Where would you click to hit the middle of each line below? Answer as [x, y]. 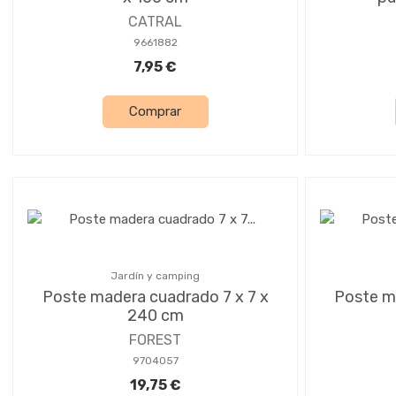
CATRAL [155, 21]
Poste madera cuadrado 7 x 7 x [155, 297]
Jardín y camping [155, 275]
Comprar [155, 112]
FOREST [155, 339]
